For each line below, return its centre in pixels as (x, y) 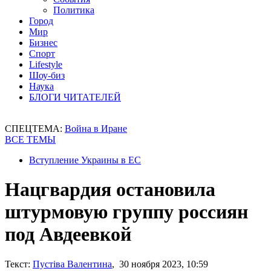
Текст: (18, 264)
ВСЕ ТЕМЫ (30, 139)
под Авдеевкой (68, 234)
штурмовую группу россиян (126, 212)
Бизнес (43, 43)
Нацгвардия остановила (110, 190)
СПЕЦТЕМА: (35, 129)
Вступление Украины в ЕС (85, 160)
